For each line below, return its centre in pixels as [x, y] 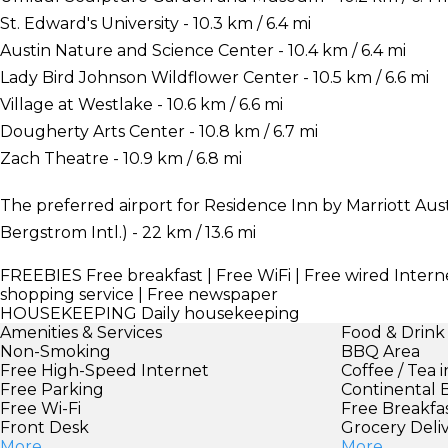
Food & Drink [393, 332]
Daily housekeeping [218, 313]
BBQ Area [381, 351]
